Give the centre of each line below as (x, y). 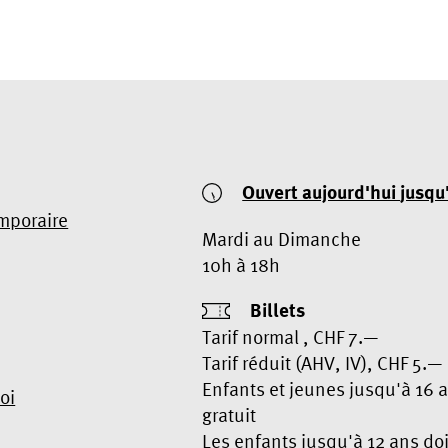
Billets (277, 310)
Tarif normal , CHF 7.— (290, 336)
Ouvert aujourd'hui (321, 192)
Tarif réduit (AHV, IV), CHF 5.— (322, 362)
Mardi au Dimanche (281, 238)
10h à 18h (240, 264)
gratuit (228, 414)
